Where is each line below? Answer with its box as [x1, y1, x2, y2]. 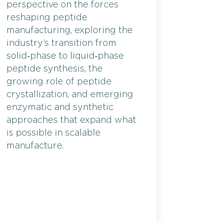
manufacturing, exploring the [6, 26, 133, 35]
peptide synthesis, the [6, 64, 103, 74]
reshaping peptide [6, 13, 87, 22]
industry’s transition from [6, 38, 116, 48]
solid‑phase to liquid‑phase [6, 51, 124, 61]
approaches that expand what [6, 115, 136, 125]
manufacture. [6, 141, 64, 150]
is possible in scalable [6, 128, 101, 138]
